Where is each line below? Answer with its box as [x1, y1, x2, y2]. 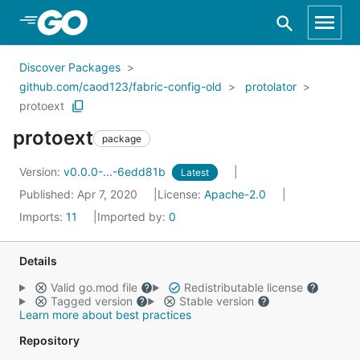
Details [19, 254, 57, 268]
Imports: [19, 210, 66, 223]
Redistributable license [180, 280, 306, 294]
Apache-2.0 [204, 187, 266, 201]
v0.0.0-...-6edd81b [63, 165, 169, 178]
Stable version [175, 294, 257, 308]
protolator [245, 80, 297, 93]
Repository [19, 333, 80, 347]
